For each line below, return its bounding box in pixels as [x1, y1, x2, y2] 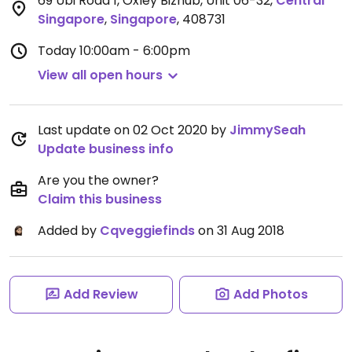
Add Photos [233, 285, 308, 303]
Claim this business [38, 190, 162, 208]
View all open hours [38, 66, 163, 84]
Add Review [63, 285, 138, 303]
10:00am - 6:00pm [79, 42, 190, 60]
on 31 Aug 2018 [195, 222, 284, 240]
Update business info [38, 140, 174, 158]
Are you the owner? [38, 171, 159, 189]
